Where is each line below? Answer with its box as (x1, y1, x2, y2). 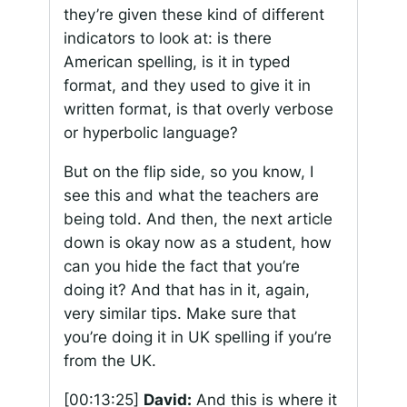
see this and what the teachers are (63, 186, 319, 205)
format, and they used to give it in (63, 76, 311, 95)
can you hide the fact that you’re (63, 257, 300, 276)
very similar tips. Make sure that (63, 304, 296, 323)
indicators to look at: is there (63, 29, 272, 48)
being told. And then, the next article (63, 210, 333, 229)
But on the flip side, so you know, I (63, 163, 313, 182)
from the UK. (63, 352, 156, 371)
